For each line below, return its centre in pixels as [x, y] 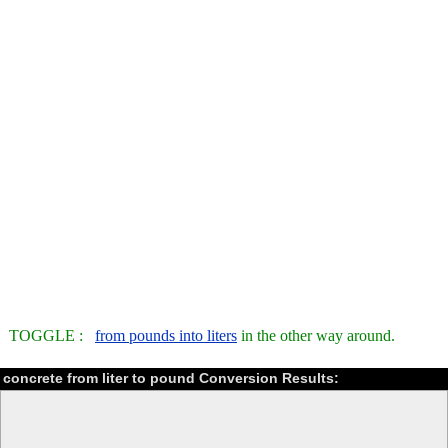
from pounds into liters [166, 336]
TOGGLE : [52, 336]
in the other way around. [316, 336]
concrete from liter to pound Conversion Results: [171, 378]
